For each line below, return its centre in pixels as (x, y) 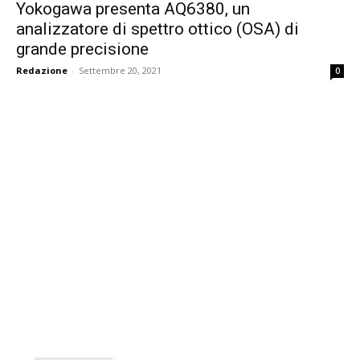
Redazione (42, 70)
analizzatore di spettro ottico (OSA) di (157, 29)
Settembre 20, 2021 (120, 70)
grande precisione (82, 49)
